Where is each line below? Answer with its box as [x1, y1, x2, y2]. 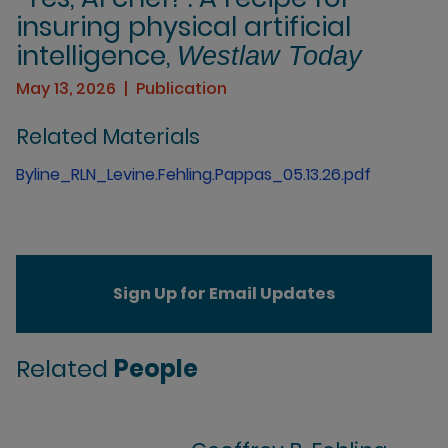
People [114, 351, 198, 385]
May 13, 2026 [16, 77, 116, 100]
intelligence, [16, 37, 177, 74]
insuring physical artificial [16, 8, 351, 45]
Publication [136, 77, 227, 100]
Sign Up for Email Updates [113, 282, 335, 305]
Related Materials [16, 122, 200, 151]
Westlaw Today [177, 41, 362, 71]
